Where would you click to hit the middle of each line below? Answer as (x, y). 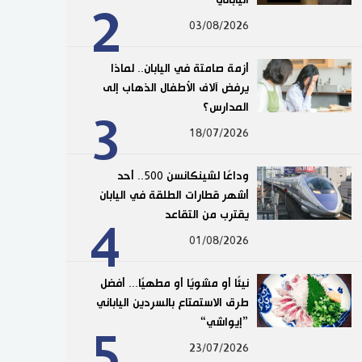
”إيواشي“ (224, 322)
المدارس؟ (225, 107)
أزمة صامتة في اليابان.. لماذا (180, 68)
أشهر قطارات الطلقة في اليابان (174, 195)
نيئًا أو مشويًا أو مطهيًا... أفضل (175, 283)
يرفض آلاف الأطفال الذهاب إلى (176, 88)
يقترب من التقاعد (206, 215)
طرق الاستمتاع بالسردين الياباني (173, 303)
